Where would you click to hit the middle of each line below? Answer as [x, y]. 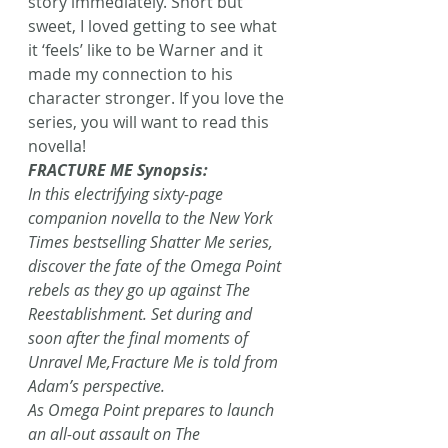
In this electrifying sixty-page [127, 194]
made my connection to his [132, 74]
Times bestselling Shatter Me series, [152, 242]
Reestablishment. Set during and [142, 314]
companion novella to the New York [152, 218]
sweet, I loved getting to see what [154, 26]
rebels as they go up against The [141, 290]
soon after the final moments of [140, 338]
